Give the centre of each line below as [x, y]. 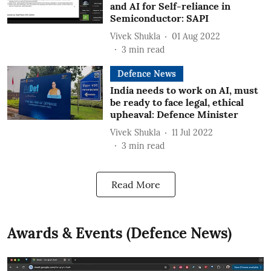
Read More [135, 184]
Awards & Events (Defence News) [119, 233]
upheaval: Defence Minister [174, 114]
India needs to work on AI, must [184, 90]
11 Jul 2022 [192, 132]
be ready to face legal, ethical [177, 102]
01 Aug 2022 [196, 36]
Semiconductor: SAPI [159, 18]
